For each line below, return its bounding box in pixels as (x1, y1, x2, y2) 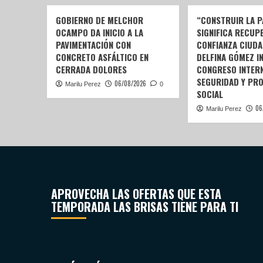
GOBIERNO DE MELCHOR (55, 14, 143, 27)
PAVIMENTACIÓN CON (55, 38, 131, 52)
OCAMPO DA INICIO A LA (55, 26, 143, 39)
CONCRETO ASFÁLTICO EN (55, 50, 149, 64)
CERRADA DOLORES (55, 63, 127, 76)
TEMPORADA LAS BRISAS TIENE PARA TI (51, 198, 238, 216)
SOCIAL (196, 87, 223, 101)
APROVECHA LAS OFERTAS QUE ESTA (51, 185, 221, 203)
